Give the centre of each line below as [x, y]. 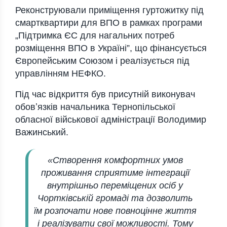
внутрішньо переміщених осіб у [115, 186]
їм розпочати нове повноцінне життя [115, 211]
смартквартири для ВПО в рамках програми [109, 23]
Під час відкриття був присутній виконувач [105, 94]
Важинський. [42, 133]
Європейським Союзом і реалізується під [102, 61]
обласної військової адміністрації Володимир [111, 120]
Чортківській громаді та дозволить [115, 198]
